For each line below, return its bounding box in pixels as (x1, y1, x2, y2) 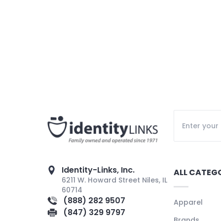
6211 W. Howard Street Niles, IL (62, 175, 168, 185)
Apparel (174, 197, 203, 208)
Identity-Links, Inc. (62, 164, 135, 176)
